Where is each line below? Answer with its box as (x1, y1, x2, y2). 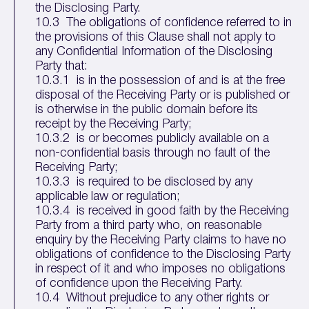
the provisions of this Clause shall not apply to (35, 32, 277, 43)
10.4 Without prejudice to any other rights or (35, 292, 270, 303)
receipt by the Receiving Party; (35, 119, 192, 130)
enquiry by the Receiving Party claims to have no (35, 235, 287, 246)
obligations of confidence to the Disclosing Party (35, 249, 291, 260)
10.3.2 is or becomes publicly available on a (35, 133, 270, 144)
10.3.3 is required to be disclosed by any (35, 177, 253, 188)
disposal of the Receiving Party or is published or (35, 90, 290, 101)
